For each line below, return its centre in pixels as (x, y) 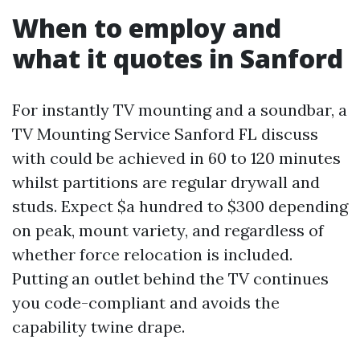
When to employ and (147, 28)
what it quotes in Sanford (178, 58)
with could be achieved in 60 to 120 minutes (176, 158)
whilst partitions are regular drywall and (166, 182)
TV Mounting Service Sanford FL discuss (165, 134)
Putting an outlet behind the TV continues (170, 278)
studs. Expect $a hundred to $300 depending (180, 206)
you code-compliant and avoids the (146, 303)
